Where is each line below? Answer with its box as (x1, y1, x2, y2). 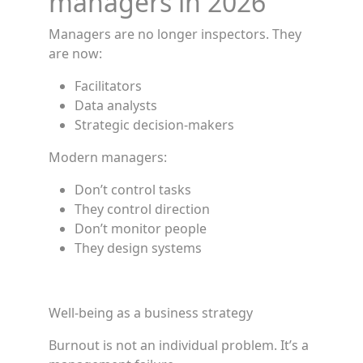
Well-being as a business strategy (49, 304, 253, 322)
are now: (49, 45, 102, 62)
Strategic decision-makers (75, 116, 234, 134)
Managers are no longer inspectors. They (49, 25, 301, 43)
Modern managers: (49, 148, 167, 166)
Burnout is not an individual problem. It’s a (49, 336, 309, 354)
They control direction (75, 200, 210, 218)
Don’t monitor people (75, 220, 207, 237)
